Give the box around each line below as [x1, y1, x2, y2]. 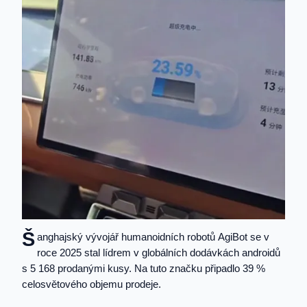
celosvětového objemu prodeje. [22, 278, 161, 290]
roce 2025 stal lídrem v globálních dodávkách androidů [36, 247, 280, 258]
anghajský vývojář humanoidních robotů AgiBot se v [36, 231, 269, 243]
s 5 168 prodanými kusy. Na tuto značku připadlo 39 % [22, 262, 265, 274]
